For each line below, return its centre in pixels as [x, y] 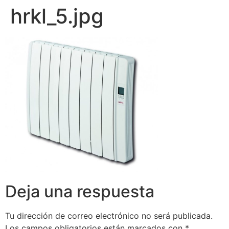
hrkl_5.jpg [57, 16]
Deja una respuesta [80, 191]
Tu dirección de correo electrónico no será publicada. [109, 215]
